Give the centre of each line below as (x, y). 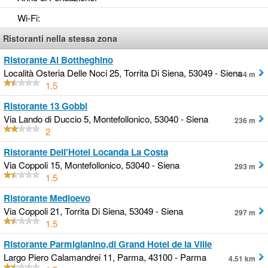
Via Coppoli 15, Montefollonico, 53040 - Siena (92, 165)
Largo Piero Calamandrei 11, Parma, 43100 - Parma (105, 257)
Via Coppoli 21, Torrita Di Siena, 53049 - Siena (93, 211)
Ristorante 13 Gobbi (45, 106)
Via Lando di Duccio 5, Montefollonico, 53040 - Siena (106, 119)
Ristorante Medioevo (47, 198)
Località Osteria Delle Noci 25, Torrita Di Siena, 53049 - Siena (123, 73)
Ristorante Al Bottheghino (58, 60)
